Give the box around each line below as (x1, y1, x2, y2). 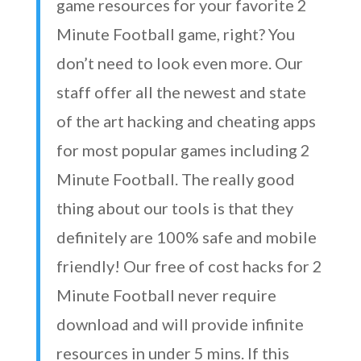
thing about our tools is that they (56, 198, 293, 218)
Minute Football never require (56, 285, 276, 305)
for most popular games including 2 (56, 140, 310, 160)
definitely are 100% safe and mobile (56, 227, 317, 247)
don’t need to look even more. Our (56, 53, 303, 73)
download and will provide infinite (56, 314, 304, 334)
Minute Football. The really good (56, 169, 295, 189)
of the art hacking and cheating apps (56, 111, 316, 131)
